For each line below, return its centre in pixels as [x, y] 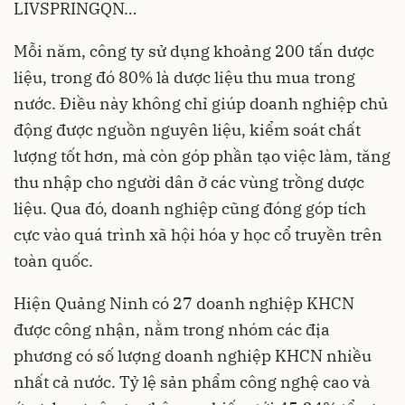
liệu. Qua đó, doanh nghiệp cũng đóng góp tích [190, 208]
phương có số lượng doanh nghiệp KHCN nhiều [193, 355]
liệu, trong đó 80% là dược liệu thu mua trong [184, 77]
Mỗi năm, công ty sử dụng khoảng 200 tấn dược [194, 51]
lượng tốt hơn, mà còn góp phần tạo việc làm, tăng [202, 155]
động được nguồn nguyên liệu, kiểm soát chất [187, 129]
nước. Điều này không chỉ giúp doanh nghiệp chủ [201, 103]
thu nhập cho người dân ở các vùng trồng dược [189, 182]
